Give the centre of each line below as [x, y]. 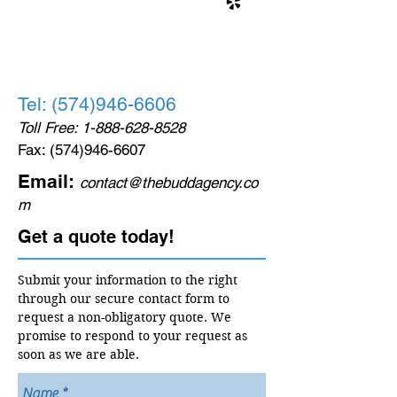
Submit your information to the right [128, 280]
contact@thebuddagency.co [169, 183]
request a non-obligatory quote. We [125, 317]
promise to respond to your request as [132, 336]
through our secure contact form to [124, 299]
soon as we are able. [80, 354]
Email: [46, 181]
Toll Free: [50, 128]
